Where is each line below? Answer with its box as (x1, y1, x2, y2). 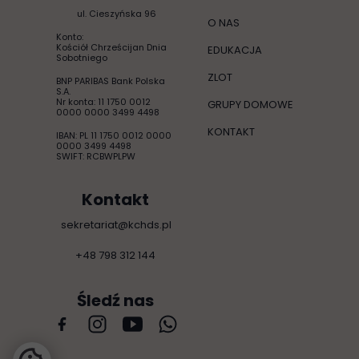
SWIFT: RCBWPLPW (56, 150, 135, 163)
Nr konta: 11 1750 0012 (56, 95, 151, 108)
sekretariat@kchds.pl (61, 217, 171, 232)
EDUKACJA (208, 42, 262, 58)
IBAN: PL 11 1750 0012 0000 (56, 129, 171, 142)
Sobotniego (56, 51, 107, 64)
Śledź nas (76, 289, 154, 312)
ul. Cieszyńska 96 (76, 7, 156, 20)
